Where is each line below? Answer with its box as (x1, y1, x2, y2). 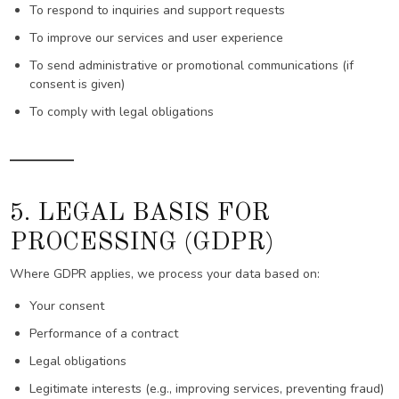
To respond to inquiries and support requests (28, 2, 285, 20)
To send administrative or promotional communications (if (28, 57, 354, 75)
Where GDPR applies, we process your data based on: (10, 265, 321, 283)
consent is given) (28, 76, 125, 94)
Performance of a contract (28, 325, 178, 343)
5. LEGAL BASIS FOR (10, 200, 271, 226)
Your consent (28, 297, 104, 315)
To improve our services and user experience (28, 29, 283, 47)
